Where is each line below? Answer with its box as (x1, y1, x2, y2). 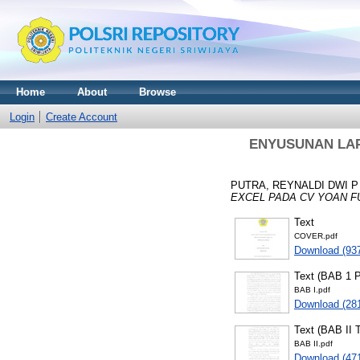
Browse (139, 86, 176, 98)
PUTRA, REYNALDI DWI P (231, 178, 358, 191)
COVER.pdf (294, 231, 337, 240)
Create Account (46, 111, 117, 123)
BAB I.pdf (294, 284, 330, 294)
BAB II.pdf (294, 338, 333, 348)
